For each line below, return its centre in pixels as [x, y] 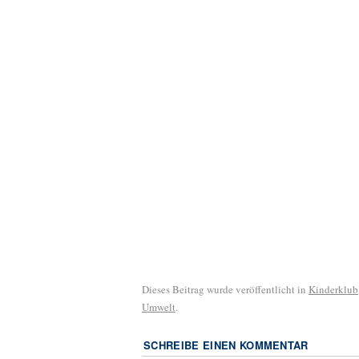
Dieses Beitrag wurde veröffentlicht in [225, 289]
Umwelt [159, 307]
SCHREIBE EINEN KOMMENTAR [226, 345]
